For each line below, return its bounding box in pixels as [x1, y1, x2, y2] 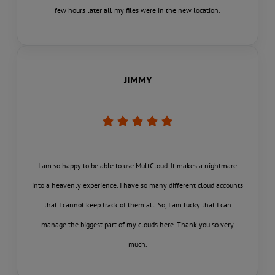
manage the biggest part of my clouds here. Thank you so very [41, 220, 234, 230]
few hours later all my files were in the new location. [55, 6, 220, 15]
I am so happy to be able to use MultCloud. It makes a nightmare [38, 161, 237, 171]
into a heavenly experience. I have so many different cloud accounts [32, 180, 243, 190]
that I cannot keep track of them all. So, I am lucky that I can [44, 200, 231, 210]
